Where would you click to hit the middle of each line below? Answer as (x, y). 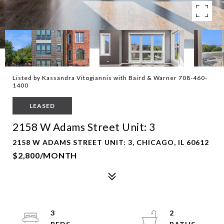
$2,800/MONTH (45, 155)
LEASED (42, 106)
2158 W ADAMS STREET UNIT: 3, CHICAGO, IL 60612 (111, 142)
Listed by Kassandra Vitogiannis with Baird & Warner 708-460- (110, 78)
